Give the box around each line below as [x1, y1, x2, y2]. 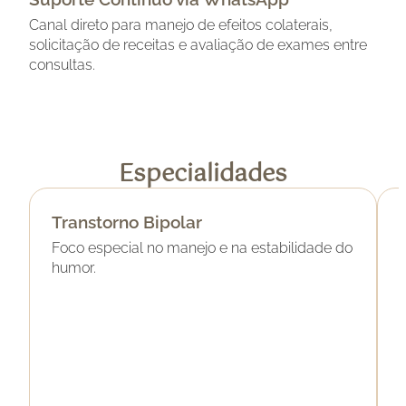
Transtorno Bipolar [52, 212, 202, 233]
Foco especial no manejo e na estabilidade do [52, 239, 353, 257]
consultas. [29, 56, 95, 74]
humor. [52, 259, 96, 277]
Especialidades [119, 155, 287, 195]
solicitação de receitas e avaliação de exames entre [29, 36, 367, 54]
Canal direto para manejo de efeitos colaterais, [29, 16, 333, 34]
